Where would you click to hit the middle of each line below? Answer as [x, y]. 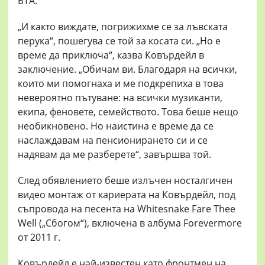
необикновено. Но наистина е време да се [116, 126]
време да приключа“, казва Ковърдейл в [111, 55]
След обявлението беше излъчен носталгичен [125, 181]
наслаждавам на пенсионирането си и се [113, 140]
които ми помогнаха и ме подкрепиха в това [121, 84]
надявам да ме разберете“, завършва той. [114, 155]
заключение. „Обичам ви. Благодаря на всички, [127, 70]
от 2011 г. [39, 237]
